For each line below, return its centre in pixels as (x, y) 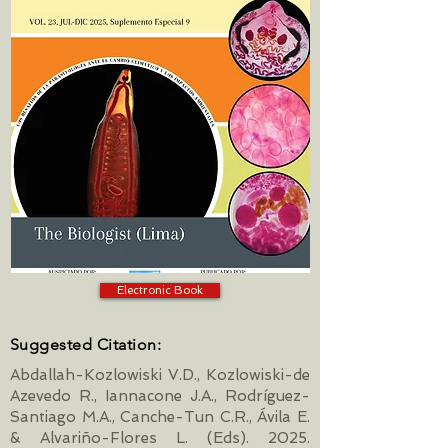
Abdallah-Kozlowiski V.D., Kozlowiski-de (160, 375)
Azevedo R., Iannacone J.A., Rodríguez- (160, 396)
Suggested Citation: (86, 344)
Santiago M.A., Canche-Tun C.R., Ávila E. (160, 417)
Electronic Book (160, 290)
